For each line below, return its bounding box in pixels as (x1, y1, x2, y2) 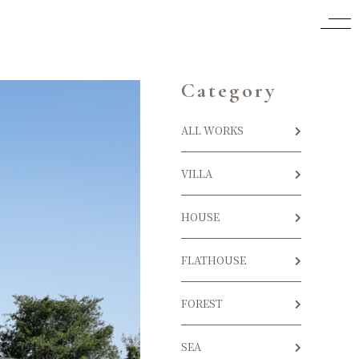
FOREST (181, 296, 223, 311)
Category (181, 78, 276, 103)
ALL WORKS (181, 123, 244, 138)
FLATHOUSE (181, 252, 246, 268)
